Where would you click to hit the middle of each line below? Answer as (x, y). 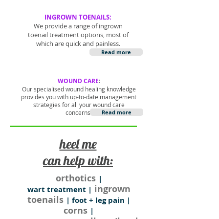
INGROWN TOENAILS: (78, 17)
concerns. (79, 112)
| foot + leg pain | (98, 200)
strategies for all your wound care (79, 105)
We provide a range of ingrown (78, 26)
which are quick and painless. (78, 44)
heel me (78, 144)
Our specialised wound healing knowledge (79, 89)
